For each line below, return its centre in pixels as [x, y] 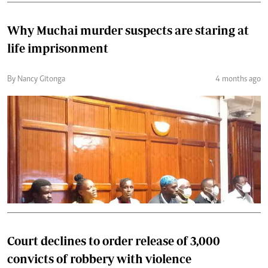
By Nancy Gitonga [36, 79]
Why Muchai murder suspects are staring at [128, 30]
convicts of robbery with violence [99, 258]
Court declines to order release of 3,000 [114, 240]
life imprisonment [58, 48]
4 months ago [238, 79]
